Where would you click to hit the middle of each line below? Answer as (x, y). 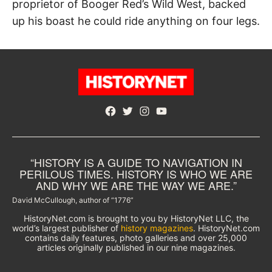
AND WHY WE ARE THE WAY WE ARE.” (136, 185)
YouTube (175, 111)
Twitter (137, 111)
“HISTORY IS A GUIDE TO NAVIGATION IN (136, 162)
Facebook (127, 111)
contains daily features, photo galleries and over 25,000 (136, 237)
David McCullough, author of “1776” (73, 200)
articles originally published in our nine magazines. (136, 247)
